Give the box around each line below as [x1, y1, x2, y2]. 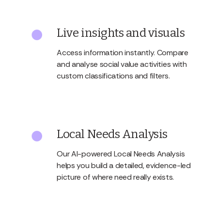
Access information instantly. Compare [57, 47, 188, 58]
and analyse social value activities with [57, 59, 187, 70]
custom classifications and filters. [57, 71, 170, 81]
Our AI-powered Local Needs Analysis [57, 149, 185, 159]
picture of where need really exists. [57, 172, 174, 183]
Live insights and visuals [57, 26, 185, 40]
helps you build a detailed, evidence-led [57, 160, 191, 171]
